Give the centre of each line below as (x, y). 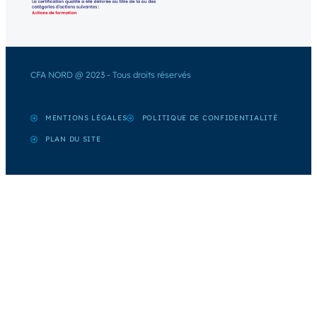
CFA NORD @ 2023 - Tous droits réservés (110, 75)
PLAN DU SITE (73, 139)
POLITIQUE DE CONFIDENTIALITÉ (210, 118)
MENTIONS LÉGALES (86, 118)
